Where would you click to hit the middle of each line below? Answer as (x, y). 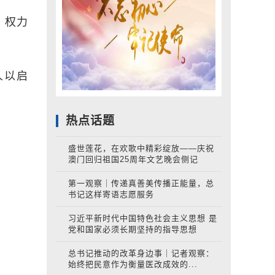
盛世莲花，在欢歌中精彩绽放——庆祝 (141, 148)
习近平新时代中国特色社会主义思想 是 (143, 218)
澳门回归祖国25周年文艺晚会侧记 (133, 159)
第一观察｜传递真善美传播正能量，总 (141, 183)
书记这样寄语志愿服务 (111, 194)
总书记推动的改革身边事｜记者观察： (141, 253)
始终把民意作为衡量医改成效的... (133, 264)
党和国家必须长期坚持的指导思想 (133, 229)
